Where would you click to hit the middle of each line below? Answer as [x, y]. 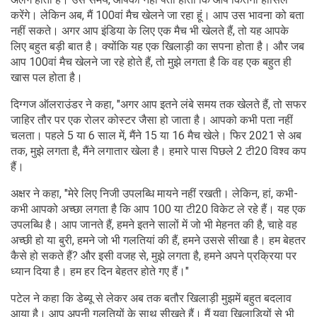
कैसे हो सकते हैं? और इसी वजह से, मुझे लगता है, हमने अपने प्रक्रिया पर [154, 255]
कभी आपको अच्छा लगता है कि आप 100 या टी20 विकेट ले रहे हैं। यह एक [158, 209]
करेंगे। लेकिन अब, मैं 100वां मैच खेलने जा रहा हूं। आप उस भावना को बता [157, 15]
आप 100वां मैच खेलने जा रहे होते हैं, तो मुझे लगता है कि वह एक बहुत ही [151, 62]
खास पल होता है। [47, 77]
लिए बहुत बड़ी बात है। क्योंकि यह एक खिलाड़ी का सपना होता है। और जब [157, 46]
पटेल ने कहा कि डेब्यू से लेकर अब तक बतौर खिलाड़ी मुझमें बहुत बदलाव [151, 298]
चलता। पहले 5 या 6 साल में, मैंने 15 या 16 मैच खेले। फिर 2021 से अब [156, 135]
